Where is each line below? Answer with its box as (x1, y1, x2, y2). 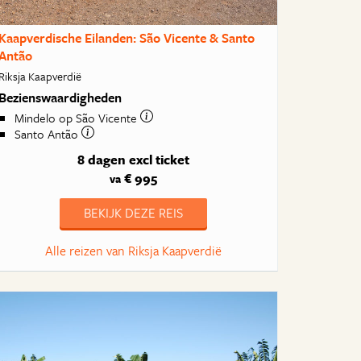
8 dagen (77, 150, 127, 169)
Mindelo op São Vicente (15, 109, 141, 127)
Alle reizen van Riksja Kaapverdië (45, 241, 222, 260)
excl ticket (129, 150, 190, 169)
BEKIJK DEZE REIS (84, 203, 184, 222)
